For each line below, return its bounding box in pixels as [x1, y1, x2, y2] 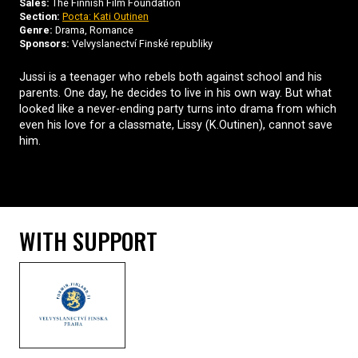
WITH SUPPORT [19, 224, 157, 258]
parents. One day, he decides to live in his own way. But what [19, 86, 332, 101]
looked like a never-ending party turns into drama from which [19, 102, 336, 117]
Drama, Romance [53, 24, 133, 37]
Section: [19, 10, 60, 23]
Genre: [19, 24, 53, 37]
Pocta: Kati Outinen [62, 10, 149, 23]
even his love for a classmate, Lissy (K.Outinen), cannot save [19, 118, 332, 133]
